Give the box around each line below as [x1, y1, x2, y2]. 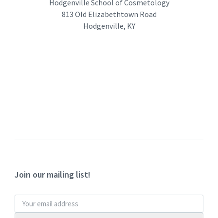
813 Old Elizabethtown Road [61, 9, 157, 19]
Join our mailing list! [15, 169, 91, 181]
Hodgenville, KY [83, 21, 135, 31]
